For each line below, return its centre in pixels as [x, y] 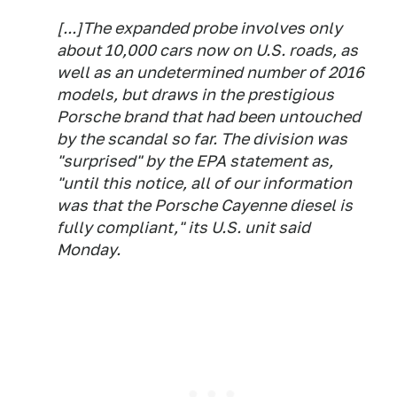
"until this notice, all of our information [204, 183]
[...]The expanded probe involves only [199, 28]
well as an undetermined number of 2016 [210, 72]
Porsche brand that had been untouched [209, 117]
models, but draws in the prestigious [195, 94]
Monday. [89, 249]
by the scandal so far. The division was [202, 139]
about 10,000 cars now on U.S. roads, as [207, 50]
